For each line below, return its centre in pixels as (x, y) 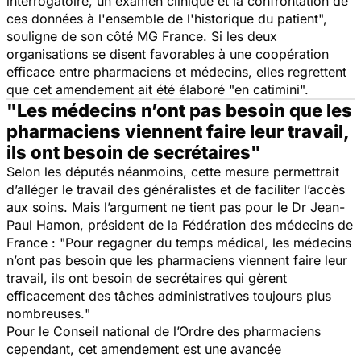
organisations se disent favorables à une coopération (168, 54)
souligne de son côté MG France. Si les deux (142, 36)
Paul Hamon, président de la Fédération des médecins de (180, 224)
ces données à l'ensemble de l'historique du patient (162, 18)
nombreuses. (46, 313)
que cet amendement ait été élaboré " (120, 89)
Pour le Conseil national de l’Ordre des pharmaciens (164, 331)
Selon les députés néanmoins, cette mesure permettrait (173, 171)
